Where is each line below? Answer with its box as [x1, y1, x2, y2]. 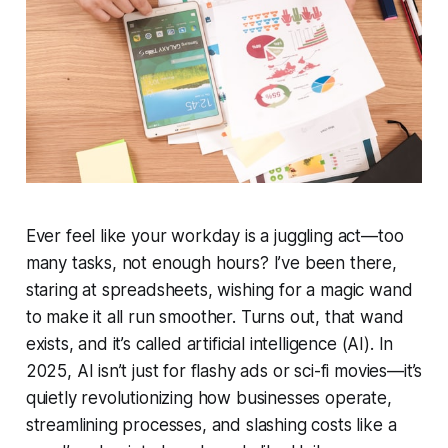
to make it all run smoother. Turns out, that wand [25, 307, 404, 328]
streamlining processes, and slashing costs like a [25, 415, 397, 436]
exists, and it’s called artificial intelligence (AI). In [25, 334, 394, 355]
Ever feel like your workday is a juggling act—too [25, 226, 404, 247]
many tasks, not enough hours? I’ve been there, [25, 253, 397, 274]
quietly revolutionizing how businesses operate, [25, 388, 392, 409]
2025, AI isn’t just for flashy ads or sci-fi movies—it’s [25, 361, 423, 382]
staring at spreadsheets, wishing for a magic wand [25, 280, 413, 301]
